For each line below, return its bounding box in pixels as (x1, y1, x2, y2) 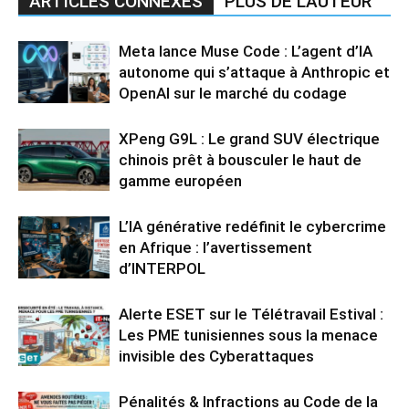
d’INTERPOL (119, 258, 205, 278)
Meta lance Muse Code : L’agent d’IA (119, 41, 372, 60)
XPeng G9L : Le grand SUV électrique (119, 129, 380, 148)
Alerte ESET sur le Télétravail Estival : (119, 304, 383, 323)
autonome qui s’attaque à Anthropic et (119, 62, 390, 81)
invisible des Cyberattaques (119, 346, 314, 365)
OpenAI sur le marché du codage (119, 83, 347, 102)
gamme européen (119, 171, 242, 190)
